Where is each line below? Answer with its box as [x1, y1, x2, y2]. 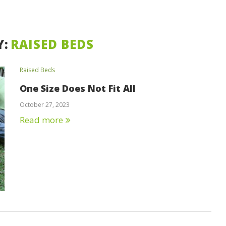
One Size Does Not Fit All [20, 82, 136, 94]
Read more [20, 114, 63, 126]
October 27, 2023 [20, 100, 70, 109]
